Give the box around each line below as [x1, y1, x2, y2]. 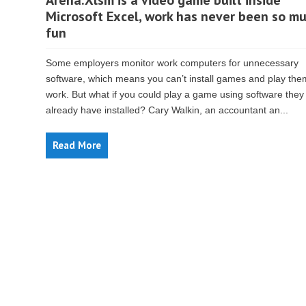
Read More [53, 139, 101, 152]
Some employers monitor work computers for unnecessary [46, 57, 298, 68]
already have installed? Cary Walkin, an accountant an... [46, 105, 288, 115]
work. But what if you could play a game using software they [46, 89, 304, 100]
